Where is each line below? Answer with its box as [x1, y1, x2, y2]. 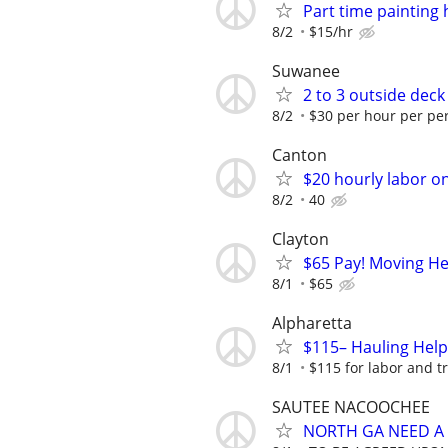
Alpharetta [272, 312, 352, 335]
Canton [272, 143, 327, 166]
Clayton [272, 228, 329, 251]
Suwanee [272, 59, 340, 82]
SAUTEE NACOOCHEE [272, 396, 430, 419]
